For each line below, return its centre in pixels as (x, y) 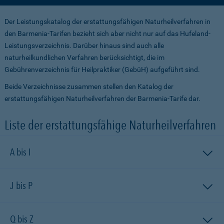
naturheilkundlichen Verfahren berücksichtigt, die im (84, 57)
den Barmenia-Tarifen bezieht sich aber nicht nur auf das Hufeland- (107, 33)
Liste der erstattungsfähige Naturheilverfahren (110, 125)
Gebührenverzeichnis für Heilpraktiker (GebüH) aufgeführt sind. (102, 69)
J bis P (21, 185)
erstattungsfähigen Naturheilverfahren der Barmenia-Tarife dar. (102, 98)
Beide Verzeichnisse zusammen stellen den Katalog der (89, 86)
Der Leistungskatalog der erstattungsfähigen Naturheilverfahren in (107, 21)
